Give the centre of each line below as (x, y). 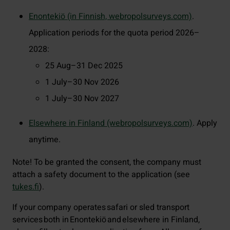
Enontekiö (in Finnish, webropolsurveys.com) (110, 16)
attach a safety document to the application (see (101, 175)
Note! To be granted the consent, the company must (107, 162)
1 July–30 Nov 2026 (82, 82)
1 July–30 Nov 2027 (82, 99)
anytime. (45, 140)
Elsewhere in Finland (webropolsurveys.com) (111, 123)
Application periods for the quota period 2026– (114, 33)
